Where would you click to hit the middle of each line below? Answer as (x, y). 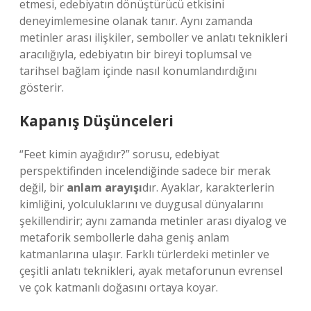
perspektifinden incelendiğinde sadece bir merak (145, 171)
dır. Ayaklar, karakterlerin (208, 187)
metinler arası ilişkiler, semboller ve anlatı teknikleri (153, 37)
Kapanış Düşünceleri (96, 121)
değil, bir (43, 187)
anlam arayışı (104, 187)
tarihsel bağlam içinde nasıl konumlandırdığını (138, 71)
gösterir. (42, 87)
